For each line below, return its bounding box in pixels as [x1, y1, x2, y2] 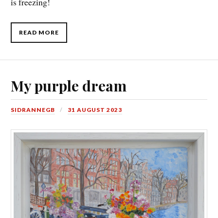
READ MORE [19, 29, 59, 36]
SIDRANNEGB [11, 106, 55, 114]
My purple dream [11, 76, 127, 95]
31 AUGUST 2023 [68, 106, 123, 114]
